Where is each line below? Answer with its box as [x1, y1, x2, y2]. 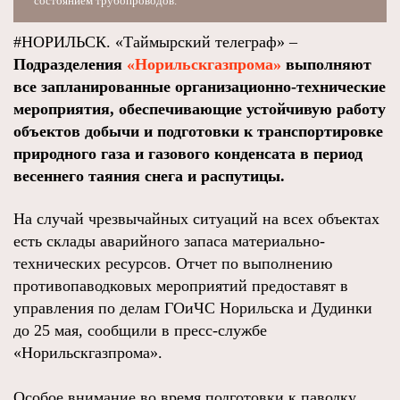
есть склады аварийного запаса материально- [13, 232, 325, 250]
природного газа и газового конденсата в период [13, 145, 362, 162]
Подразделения [13, 55, 127, 73]
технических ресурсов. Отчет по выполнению [13, 254, 332, 272]
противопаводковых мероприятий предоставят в [13, 277, 348, 295]
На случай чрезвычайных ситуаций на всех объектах [13, 210, 379, 228]
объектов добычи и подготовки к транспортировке [13, 122, 383, 140]
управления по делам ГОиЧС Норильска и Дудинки [13, 299, 372, 317]
